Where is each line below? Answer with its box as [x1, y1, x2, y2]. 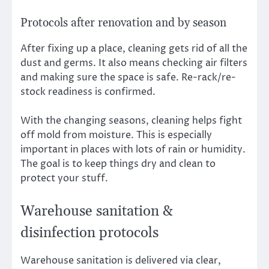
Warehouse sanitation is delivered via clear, [20, 253, 221, 267]
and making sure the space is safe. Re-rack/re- [20, 71, 236, 85]
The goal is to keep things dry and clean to [20, 157, 216, 171]
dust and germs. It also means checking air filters [20, 56, 247, 70]
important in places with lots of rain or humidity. [20, 143, 246, 157]
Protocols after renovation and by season [20, 16, 226, 31]
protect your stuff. [20, 172, 108, 186]
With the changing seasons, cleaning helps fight [20, 114, 242, 128]
